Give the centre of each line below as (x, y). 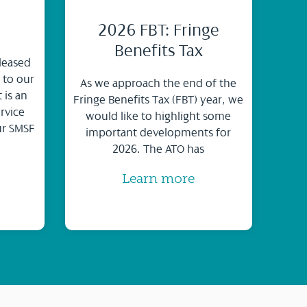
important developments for (159, 133)
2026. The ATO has (159, 149)
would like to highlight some (159, 116)
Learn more (159, 179)
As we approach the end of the (159, 83)
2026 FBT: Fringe (158, 30)
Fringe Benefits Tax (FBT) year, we (159, 100)
